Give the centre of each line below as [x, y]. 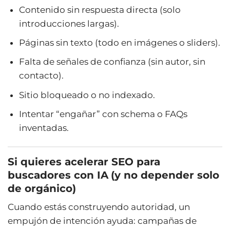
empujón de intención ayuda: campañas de [102, 221]
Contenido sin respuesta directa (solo [100, 10]
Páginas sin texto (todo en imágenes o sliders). [120, 43]
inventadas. [44, 128]
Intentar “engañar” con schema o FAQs [103, 114]
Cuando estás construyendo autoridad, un [99, 207]
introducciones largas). [69, 24]
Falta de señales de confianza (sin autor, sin [112, 62]
